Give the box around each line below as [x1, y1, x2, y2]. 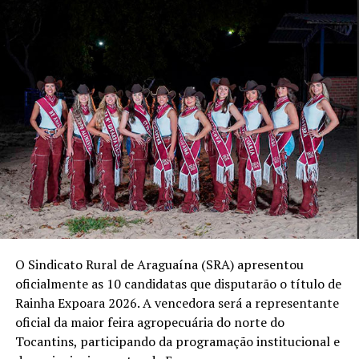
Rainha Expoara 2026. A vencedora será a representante [14, 293, 339, 312]
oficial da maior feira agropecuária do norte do [14, 313, 284, 331]
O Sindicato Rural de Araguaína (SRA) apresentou [14, 255, 304, 273]
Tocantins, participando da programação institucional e [14, 332, 340, 350]
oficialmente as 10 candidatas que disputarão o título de [14, 274, 341, 292]
